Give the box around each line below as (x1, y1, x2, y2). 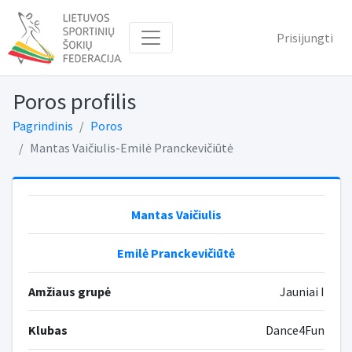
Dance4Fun (265, 322, 324, 338)
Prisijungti (277, 30, 333, 46)
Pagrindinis (12, 118, 73, 134)
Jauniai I (279, 284, 324, 299)
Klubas (27, 322, 68, 338)
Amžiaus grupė (27, 284, 111, 299)
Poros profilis (12, 87, 136, 115)
